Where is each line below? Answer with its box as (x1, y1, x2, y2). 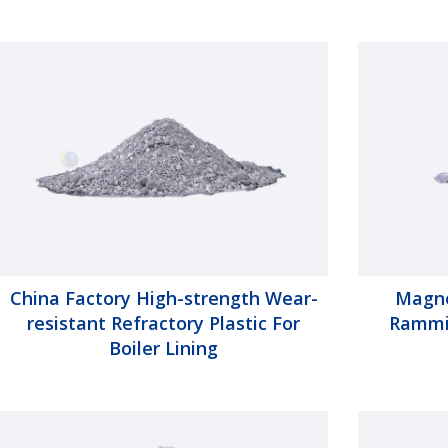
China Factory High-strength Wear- (9, 285, 318, 310)
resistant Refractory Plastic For (27, 310, 301, 335)
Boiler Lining (109, 335, 219, 360)
